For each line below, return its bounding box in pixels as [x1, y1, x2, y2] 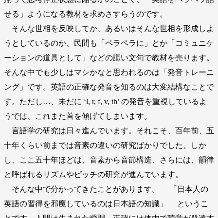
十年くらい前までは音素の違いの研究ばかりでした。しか [4, 141, 206, 150]
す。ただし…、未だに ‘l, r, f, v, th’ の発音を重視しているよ [4, 97, 207, 106]
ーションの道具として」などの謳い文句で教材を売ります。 [4, 54, 214, 62]
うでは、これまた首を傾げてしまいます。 [4, 112, 152, 121]
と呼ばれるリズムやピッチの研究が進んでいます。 [4, 170, 183, 179]
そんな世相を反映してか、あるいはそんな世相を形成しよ [4, 24, 214, 33]
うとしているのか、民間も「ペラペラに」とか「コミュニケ [4, 39, 214, 48]
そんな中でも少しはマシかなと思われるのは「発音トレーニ [4, 68, 214, 77]
